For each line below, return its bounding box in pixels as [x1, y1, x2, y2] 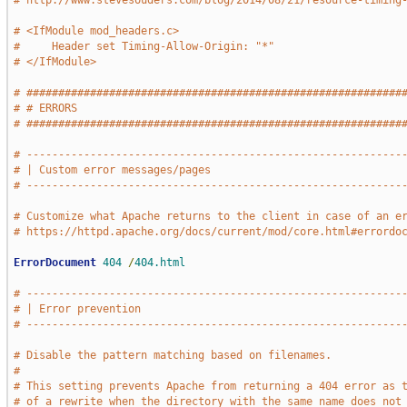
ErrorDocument [13, 256, 96, 269]
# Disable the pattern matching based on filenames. [13, 349, 332, 362]
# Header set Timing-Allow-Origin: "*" [13, 40, 274, 53]
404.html [134, 256, 185, 269]
